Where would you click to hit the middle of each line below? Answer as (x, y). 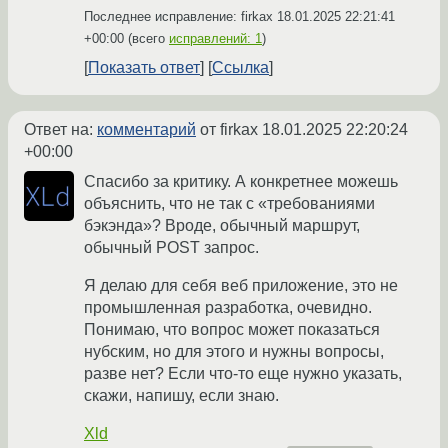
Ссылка (240, 68)
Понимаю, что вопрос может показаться (232, 330)
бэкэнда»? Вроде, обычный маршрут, (222, 226)
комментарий (146, 130)
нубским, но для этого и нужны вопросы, (234, 352)
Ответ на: (60, 130)
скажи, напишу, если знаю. (181, 396)
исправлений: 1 (215, 39)
